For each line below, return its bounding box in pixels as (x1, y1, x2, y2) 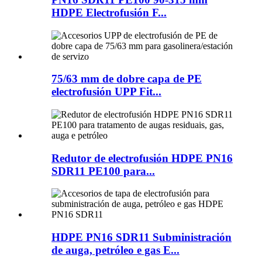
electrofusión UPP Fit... (51, 85, 161, 98)
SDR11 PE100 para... (51, 164, 155, 177)
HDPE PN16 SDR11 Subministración (51, 231, 232, 244)
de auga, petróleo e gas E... (51, 244, 180, 257)
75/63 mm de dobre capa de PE (51, 73, 202, 85)
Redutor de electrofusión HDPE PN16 (51, 151, 233, 164)
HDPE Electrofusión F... (51, 6, 167, 19)
